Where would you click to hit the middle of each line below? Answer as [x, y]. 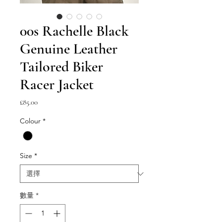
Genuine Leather [69, 49]
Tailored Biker [61, 67]
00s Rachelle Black [74, 31]
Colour [30, 121]
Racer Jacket [57, 84]
